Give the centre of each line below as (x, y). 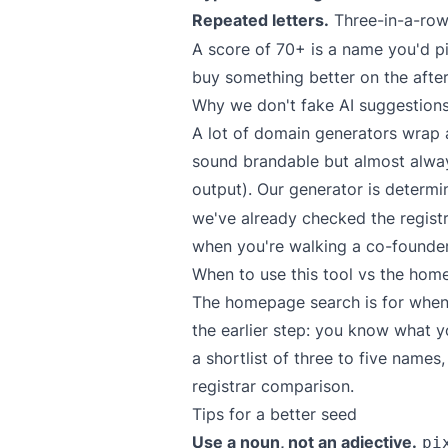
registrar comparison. (273, 386)
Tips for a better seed (274, 414)
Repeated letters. (260, 20)
